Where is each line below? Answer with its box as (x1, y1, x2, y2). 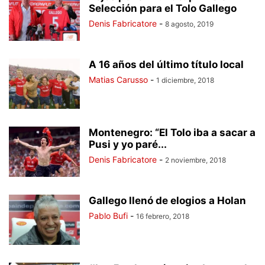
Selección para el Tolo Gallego (89, 2, 237, 14)
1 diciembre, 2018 (156, 76, 214, 85)
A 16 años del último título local (89, 59, 244, 70)
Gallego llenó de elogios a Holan (89, 195, 246, 206)
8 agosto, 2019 (165, 20, 214, 28)
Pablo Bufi (89, 211, 128, 221)
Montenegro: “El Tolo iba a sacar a (89, 127, 256, 138)
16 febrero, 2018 (136, 212, 189, 221)
